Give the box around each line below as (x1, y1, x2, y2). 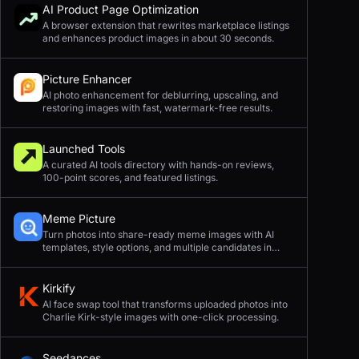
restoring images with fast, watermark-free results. (42, 102, 272, 114)
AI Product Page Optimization (42, 2, 199, 16)
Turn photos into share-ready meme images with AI (42, 228, 274, 240)
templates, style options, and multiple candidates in (42, 241, 272, 253)
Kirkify (42, 281, 75, 295)
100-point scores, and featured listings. (42, 171, 218, 184)
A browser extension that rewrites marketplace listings (42, 19, 289, 31)
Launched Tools (42, 142, 125, 155)
